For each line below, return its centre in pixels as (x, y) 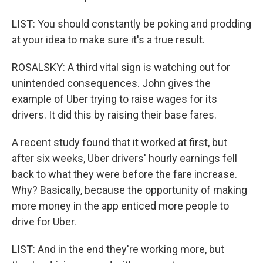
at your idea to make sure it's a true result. (108, 40)
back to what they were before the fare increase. (124, 174)
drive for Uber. (44, 222)
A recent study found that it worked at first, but (119, 142)
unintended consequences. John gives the (111, 83)
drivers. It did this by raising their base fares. (114, 115)
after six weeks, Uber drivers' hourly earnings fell (124, 158)
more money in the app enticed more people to (120, 206)
